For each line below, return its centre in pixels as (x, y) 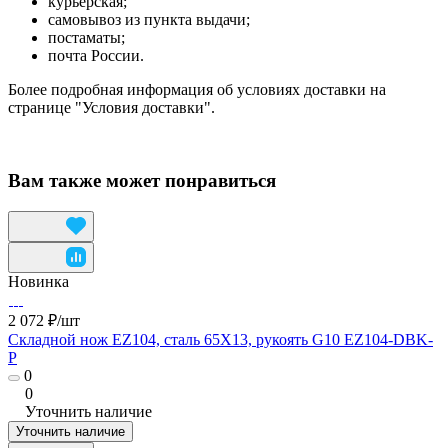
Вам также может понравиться (142, 180)
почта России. (96, 56)
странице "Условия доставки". (111, 108)
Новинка (38, 281)
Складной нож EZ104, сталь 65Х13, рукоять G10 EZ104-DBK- (220, 339)
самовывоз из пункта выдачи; (149, 20)
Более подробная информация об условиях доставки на (197, 90)
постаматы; (86, 38)
